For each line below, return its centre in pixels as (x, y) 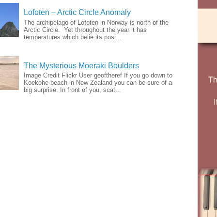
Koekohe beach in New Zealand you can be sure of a (98, 82)
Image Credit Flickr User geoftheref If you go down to (98, 75)
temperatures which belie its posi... (73, 37)
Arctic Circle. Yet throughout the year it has (85, 30)
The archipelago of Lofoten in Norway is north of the (96, 22)
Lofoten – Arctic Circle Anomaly (77, 13)
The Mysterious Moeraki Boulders (81, 65)
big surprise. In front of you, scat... (72, 90)
